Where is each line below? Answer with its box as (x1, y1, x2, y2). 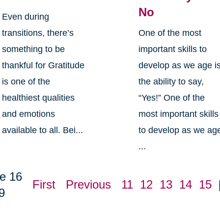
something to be (1, 44, 65, 55)
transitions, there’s (1, 28, 74, 38)
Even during (1, 12, 49, 22)
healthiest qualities (1, 93, 75, 103)
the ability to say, (138, 77, 204, 87)
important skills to (138, 44, 207, 55)
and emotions (1, 109, 55, 119)
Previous (65, 178, 111, 192)
